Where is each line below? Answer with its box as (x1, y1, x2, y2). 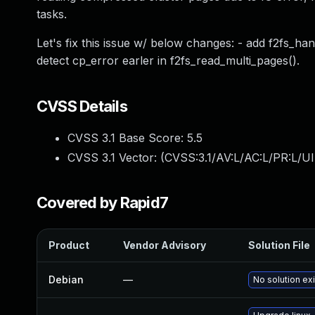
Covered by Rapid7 (37, 193, 169, 212)
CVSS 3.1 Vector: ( (67, 150, 165, 165)
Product (49, 239, 89, 251)
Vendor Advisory (123, 239, 206, 251)
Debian (49, 274, 84, 285)
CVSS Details (37, 97, 127, 115)
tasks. (37, 7, 67, 21)
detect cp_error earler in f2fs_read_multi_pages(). (37, 53, 300, 67)
